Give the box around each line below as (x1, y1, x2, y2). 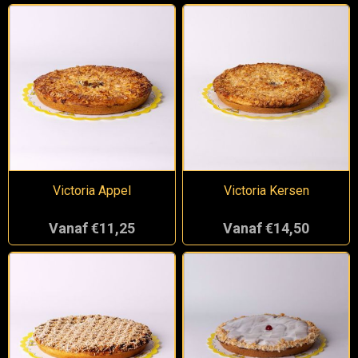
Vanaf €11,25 (48, 219, 135, 237)
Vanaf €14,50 (223, 219, 310, 237)
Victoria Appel (52, 182, 131, 198)
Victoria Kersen (223, 182, 309, 198)
